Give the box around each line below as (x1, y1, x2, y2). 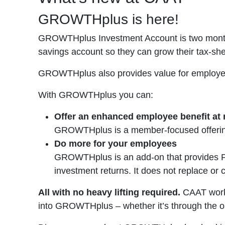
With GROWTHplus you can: (38, 90, 153, 100)
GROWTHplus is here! (38, 12, 179, 27)
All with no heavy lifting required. (38, 187, 183, 197)
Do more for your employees (54, 139, 177, 149)
